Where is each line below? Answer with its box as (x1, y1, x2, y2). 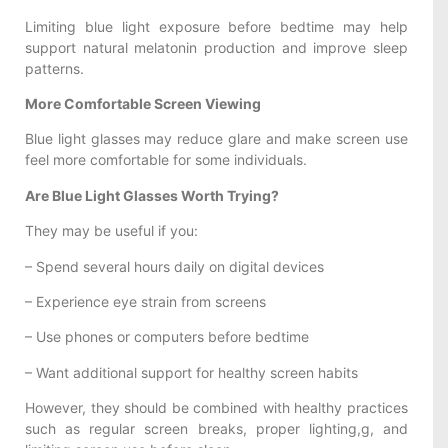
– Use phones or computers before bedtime (25, 328, 309, 346)
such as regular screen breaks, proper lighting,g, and (25, 420, 408, 438)
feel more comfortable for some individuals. (25, 151, 307, 169)
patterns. (25, 59, 84, 77)
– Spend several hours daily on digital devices (25, 257, 324, 275)
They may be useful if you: (25, 222, 198, 240)
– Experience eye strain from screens (25, 292, 266, 310)
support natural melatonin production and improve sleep (25, 38, 408, 56)
